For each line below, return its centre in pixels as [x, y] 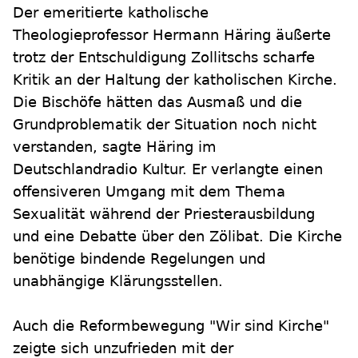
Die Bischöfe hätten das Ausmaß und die [157, 102]
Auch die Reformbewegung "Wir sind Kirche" [171, 326]
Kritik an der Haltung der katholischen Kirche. [175, 80]
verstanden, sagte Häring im [115, 147]
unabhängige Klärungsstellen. [118, 281]
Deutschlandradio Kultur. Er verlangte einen [168, 169]
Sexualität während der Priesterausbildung [164, 214]
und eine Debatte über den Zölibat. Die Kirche [177, 236]
